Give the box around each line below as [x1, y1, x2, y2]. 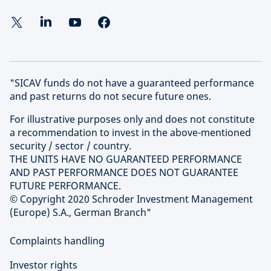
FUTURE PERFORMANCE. [10, 179, 121, 193]
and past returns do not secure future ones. [10, 90, 211, 103]
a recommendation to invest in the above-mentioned [10, 126, 251, 140]
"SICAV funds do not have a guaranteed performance [10, 76, 254, 90]
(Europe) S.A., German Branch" [10, 206, 151, 220]
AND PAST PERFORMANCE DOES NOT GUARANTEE [10, 166, 238, 180]
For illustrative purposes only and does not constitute [10, 113, 255, 126]
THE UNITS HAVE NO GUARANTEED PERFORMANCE [10, 152, 242, 166]
